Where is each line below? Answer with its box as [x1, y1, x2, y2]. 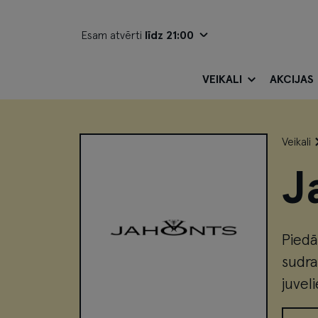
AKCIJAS [270, 74, 314, 85]
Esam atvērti [81, 30, 145, 41]
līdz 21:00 [145, 30, 194, 41]
